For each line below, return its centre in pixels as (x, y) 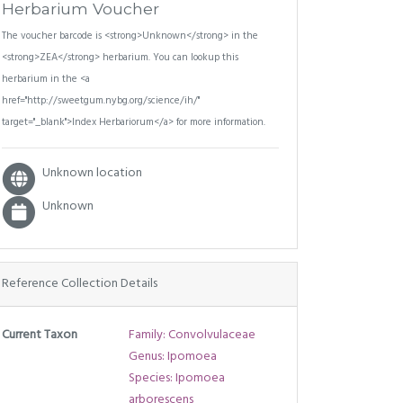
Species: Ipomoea (176, 378)
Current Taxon (40, 335)
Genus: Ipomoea (172, 356)
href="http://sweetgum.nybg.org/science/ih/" (101, 101)
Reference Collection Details (80, 283)
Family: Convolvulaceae (192, 335)
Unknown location (93, 173)
